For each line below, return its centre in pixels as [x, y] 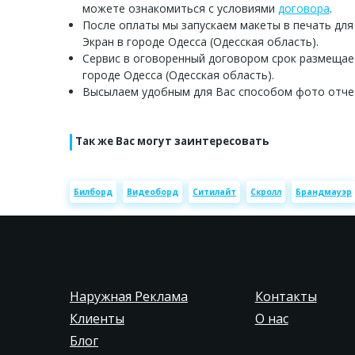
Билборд [93, 191]
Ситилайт [214, 191]
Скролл [266, 191]
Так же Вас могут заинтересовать [172, 141]
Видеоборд [153, 191]
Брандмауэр [324, 191]
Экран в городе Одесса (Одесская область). [200, 41]
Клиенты [97, 319]
